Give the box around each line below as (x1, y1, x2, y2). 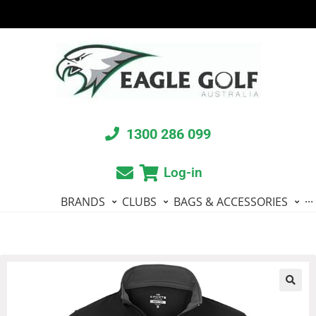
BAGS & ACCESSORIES (174, 194, 288, 209)
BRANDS (61, 194, 105, 209)
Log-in (163, 164, 202, 181)
